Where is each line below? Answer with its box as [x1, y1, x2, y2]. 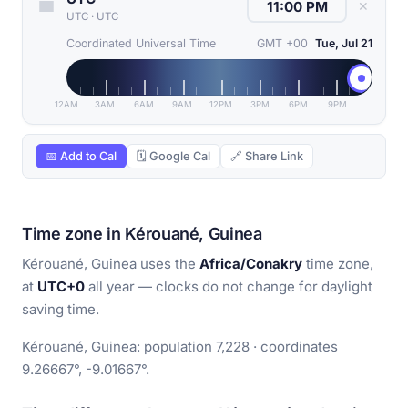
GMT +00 [257, 36, 308, 51]
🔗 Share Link [230, 149, 303, 164]
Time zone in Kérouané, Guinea [22, 224, 262, 244]
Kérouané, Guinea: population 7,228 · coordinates [22, 338, 338, 356]
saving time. [22, 301, 99, 319]
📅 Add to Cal [46, 149, 117, 164]
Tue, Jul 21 [315, 36, 372, 51]
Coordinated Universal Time [66, 36, 216, 51]
